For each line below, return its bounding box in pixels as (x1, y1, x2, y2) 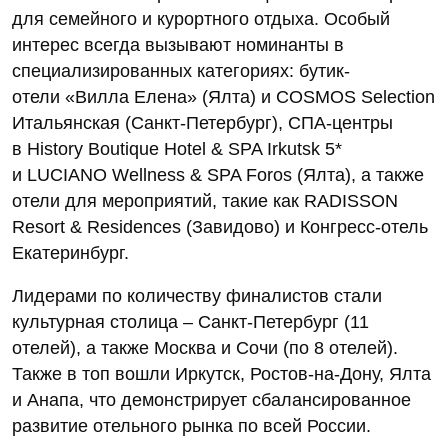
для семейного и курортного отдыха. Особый (12, 8, 390, 29)
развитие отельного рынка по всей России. (12, 415, 371, 436)
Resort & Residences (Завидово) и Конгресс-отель (12, 216, 428, 237)
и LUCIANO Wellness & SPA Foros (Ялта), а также (12, 164, 424, 185)
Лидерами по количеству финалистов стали (12, 285, 382, 306)
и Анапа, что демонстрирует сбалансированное (12, 389, 411, 410)
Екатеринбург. (12, 242, 129, 263)
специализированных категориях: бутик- (12, 60, 350, 81)
